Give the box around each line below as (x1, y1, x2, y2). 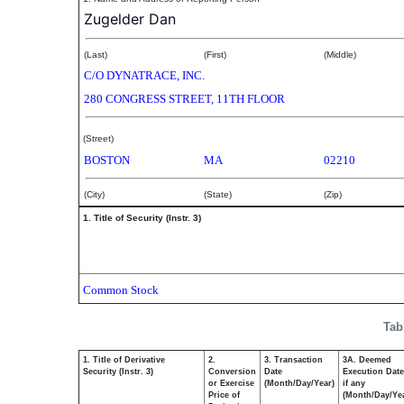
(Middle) (324, 50, 356, 60)
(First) (204, 50, 226, 60)
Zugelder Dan (84, 10, 176, 28)
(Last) (84, 50, 107, 60)
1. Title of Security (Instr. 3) (83, 213, 201, 223)
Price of (208, 390, 240, 399)
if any (343, 379, 365, 388)
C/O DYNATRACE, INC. (84, 69, 205, 82)
